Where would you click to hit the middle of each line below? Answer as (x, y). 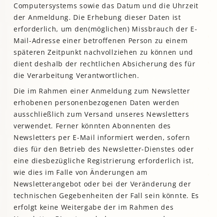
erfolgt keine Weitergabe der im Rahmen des (94, 207)
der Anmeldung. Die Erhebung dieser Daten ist (97, 17)
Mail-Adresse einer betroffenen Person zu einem (101, 41)
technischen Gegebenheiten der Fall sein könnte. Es (107, 196)
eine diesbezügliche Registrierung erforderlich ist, (104, 161)
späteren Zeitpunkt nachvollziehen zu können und (103, 52)
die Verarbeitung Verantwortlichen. (77, 76)
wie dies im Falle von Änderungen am (81, 172)
